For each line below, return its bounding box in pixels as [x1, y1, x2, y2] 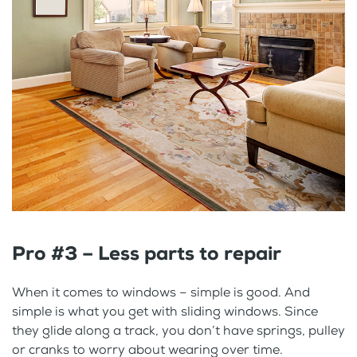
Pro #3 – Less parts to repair [12, 240, 281, 266]
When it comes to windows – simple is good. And [12, 283, 310, 300]
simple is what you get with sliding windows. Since [12, 302, 318, 320]
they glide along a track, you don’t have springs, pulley [12, 321, 345, 339]
